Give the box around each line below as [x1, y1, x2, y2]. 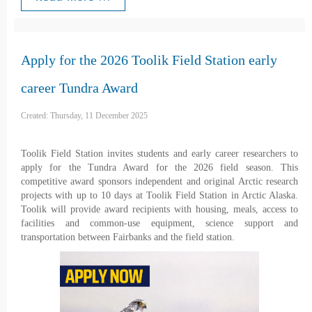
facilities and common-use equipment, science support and [21, 218, 298, 229]
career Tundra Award [21, 80, 138, 96]
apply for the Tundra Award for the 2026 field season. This [21, 162, 298, 173]
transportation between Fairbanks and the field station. [21, 232, 235, 243]
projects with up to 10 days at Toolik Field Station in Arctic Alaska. [21, 190, 298, 201]
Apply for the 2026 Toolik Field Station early [21, 52, 277, 68]
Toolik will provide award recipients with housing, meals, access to [21, 204, 298, 215]
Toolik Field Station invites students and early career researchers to [21, 148, 298, 159]
